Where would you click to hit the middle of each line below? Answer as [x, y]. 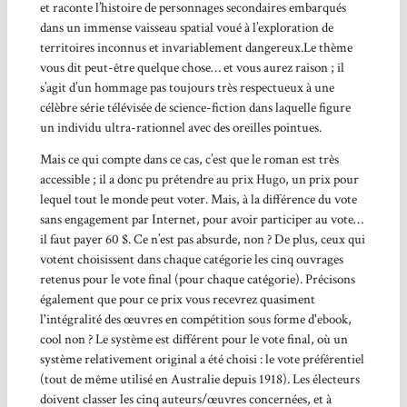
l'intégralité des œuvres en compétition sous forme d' [178, 319]
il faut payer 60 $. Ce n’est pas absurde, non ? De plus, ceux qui [202, 239]
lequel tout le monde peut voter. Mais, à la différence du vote [198, 199]
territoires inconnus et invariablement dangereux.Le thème [196, 47]
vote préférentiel [320, 359]
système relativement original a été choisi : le [158, 359]
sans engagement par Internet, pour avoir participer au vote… [201, 219]
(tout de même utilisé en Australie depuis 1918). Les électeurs [199, 379]
